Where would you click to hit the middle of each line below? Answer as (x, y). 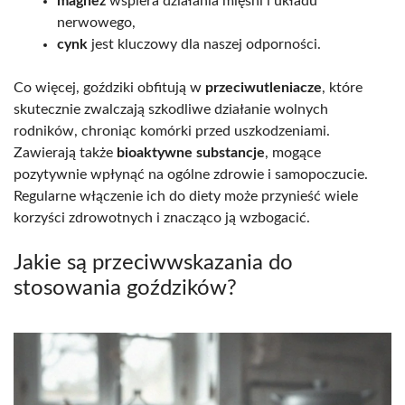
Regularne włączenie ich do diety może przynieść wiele (186, 196)
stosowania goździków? (125, 288)
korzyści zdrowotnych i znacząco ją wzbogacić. (162, 217)
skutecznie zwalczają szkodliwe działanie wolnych (171, 109)
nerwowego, (96, 22)
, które (342, 87)
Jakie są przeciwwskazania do (153, 263)
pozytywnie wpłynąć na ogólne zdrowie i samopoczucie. (191, 174)
